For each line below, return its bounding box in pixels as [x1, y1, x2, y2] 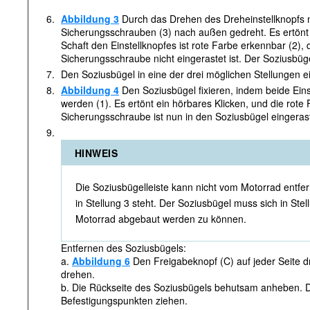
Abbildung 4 [61, 83, 119, 97]
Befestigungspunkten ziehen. [61, 293, 188, 307]
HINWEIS [75, 146, 118, 160]
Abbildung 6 [72, 254, 130, 268]
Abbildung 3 [61, 12, 119, 26]
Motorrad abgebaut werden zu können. [75, 212, 246, 226]
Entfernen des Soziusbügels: [61, 241, 186, 255]
